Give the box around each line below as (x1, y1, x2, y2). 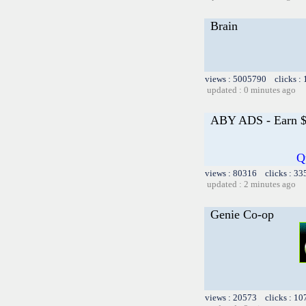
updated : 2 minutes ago (207, 178, 296, 189)
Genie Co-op (210, 207, 274, 221)
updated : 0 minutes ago (207, 84, 296, 95)
